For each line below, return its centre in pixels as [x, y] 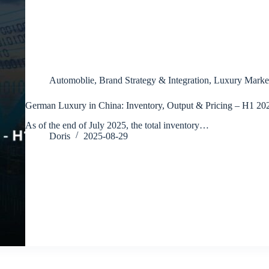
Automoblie [71, 80]
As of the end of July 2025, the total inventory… [117, 125]
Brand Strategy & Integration [154, 80]
